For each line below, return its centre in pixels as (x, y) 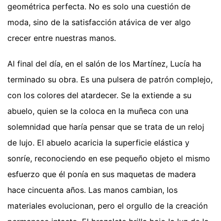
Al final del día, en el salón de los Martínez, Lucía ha (104, 63)
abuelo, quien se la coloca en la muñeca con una (98, 111)
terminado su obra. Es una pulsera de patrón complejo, (110, 79)
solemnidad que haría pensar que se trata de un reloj (106, 127)
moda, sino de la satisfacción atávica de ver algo (99, 22)
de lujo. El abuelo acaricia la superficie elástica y (98, 142)
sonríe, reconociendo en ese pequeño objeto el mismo (109, 158)
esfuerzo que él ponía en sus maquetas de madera (102, 174)
